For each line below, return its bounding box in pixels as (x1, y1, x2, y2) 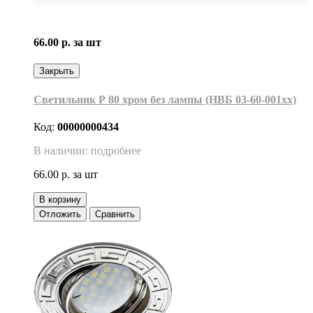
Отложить (39, 208, 81, 219)
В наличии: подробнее (34, 144, 141, 156)
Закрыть (39, 66, 74, 77)
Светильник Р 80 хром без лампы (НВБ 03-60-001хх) (34, 93, 296, 105)
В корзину (39, 194, 81, 205)
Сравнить (95, 208, 135, 219)
